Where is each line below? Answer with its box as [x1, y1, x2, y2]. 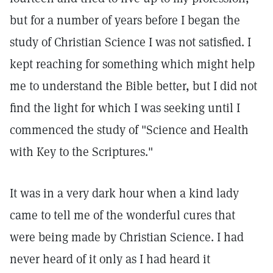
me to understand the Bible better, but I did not [10, 78, 257, 94]
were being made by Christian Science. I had [10, 229, 244, 245]
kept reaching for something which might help [10, 56, 255, 72]
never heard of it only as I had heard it [10, 251, 210, 267]
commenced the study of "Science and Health [10, 122, 249, 138]
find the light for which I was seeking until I [10, 100, 240, 116]
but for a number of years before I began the [10, 12, 240, 28]
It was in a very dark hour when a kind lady [10, 185, 239, 201]
